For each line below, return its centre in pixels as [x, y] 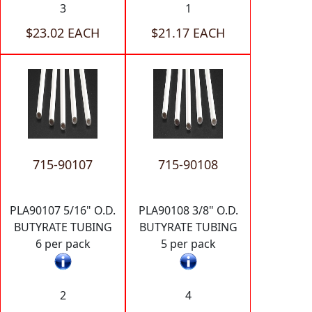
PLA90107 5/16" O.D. [63, 211]
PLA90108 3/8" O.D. [188, 211]
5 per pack [188, 244]
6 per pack [63, 244]
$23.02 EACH [63, 33]
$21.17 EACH [188, 33]
